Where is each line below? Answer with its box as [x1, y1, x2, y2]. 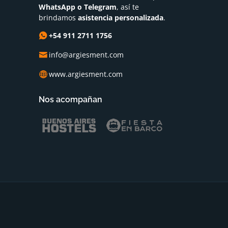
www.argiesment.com [49, 69, 123, 79]
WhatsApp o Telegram [39, 2, 117, 12]
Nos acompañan [39, 95, 102, 104]
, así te [117, 2, 139, 12]
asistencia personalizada [78, 13, 163, 22]
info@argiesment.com [49, 50, 124, 60]
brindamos [39, 13, 78, 22]
